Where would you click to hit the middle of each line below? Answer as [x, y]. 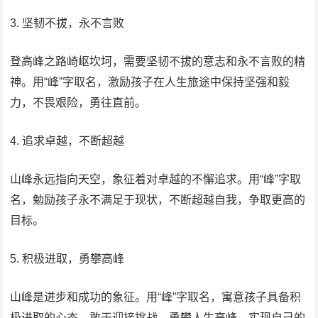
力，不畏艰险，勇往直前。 [78, 103]
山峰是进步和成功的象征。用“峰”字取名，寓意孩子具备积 [156, 297]
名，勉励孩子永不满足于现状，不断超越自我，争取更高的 [158, 200]
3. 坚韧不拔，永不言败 [67, 23]
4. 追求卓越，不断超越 [67, 141]
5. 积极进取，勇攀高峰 [67, 259]
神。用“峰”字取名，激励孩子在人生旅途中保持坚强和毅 [150, 82]
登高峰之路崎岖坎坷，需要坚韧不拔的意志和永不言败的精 [158, 61]
